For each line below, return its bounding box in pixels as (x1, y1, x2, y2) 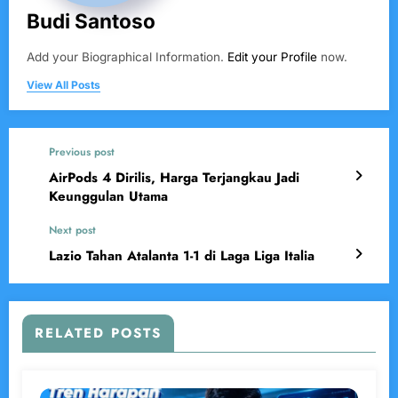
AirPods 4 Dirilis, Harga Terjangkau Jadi (49, 168, 299, 188)
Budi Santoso (27, 9, 155, 34)
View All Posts (27, 78, 100, 92)
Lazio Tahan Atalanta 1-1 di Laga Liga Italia (49, 246, 314, 267)
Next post (49, 222, 96, 239)
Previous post (49, 144, 115, 161)
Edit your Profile (227, 50, 317, 65)
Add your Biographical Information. (27, 50, 227, 65)
